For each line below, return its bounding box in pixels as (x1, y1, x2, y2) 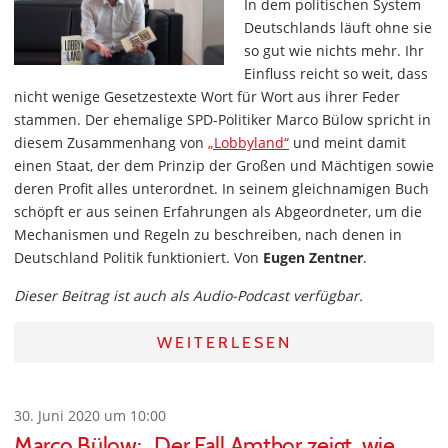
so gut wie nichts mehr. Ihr (244, 41, 424, 60)
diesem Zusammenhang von (14, 133, 208, 152)
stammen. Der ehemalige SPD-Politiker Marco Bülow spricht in (14, 110, 431, 129)
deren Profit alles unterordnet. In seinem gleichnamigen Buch (14, 179, 429, 198)
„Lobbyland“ (208, 133, 289, 152)
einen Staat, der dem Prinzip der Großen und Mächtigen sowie (14, 156, 434, 175)
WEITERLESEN (156, 333, 292, 352)
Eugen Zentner (263, 248, 363, 267)
